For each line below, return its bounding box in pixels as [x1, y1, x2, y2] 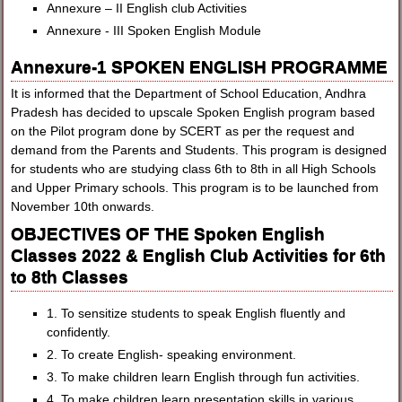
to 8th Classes [11, 267, 129, 286]
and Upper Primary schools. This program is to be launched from [11, 179, 380, 195]
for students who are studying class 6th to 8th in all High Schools [11, 161, 377, 176]
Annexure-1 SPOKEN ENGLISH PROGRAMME [11, 57, 389, 76]
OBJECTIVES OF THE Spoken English [11, 223, 326, 243]
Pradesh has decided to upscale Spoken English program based [11, 104, 376, 119]
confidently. [47, 325, 111, 340]
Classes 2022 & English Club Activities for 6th [11, 245, 387, 265]
